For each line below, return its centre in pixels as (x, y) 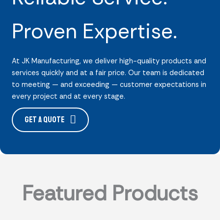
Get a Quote (44, 120)
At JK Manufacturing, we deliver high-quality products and (109, 61)
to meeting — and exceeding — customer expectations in (109, 85)
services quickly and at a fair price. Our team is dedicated (108, 73)
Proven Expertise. (95, 31)
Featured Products (110, 193)
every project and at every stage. (69, 96)
